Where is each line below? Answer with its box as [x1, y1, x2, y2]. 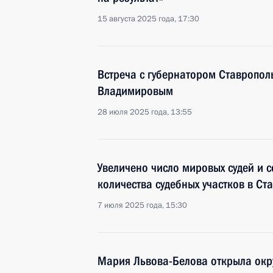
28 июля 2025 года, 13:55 [97, 107, 192, 118]
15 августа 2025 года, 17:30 [97, 13, 199, 24]
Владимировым [97, 83, 173, 98]
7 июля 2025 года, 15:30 [97, 200, 187, 211]
